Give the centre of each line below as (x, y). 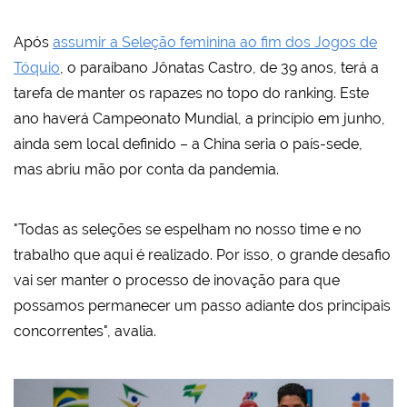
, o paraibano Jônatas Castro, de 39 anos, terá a (219, 67)
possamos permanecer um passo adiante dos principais (202, 305)
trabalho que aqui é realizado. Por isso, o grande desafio (202, 254)
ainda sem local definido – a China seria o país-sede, (188, 144)
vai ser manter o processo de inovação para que (177, 280)
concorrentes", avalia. (85, 331)
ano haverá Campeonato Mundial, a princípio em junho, (199, 118)
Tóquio (37, 67)
